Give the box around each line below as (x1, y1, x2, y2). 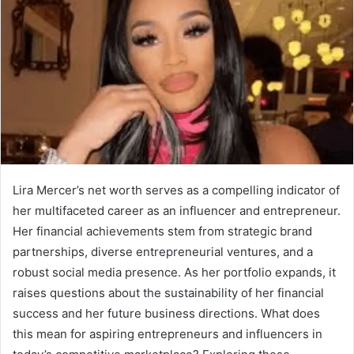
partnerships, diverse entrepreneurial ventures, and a (13, 243, 313, 259)
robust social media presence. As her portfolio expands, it (13, 264, 336, 280)
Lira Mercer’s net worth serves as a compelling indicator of (13, 182, 340, 198)
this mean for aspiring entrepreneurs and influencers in (13, 326, 322, 341)
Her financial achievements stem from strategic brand (13, 223, 312, 239)
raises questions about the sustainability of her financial (13, 284, 324, 300)
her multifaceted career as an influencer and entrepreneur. (13, 202, 341, 218)
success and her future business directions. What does (13, 305, 320, 321)
